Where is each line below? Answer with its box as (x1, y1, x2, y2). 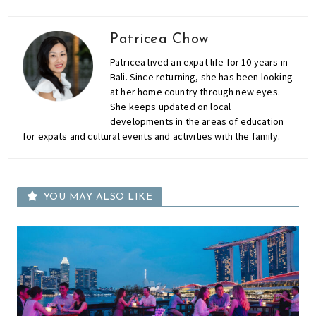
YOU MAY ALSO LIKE (43, 191, 152, 202)
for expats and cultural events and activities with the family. (23, 129, 280, 142)
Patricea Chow (110, 32, 209, 47)
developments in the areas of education (110, 114, 284, 128)
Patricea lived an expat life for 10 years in (110, 55, 288, 68)
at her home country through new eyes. (110, 85, 280, 98)
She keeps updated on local (110, 99, 231, 113)
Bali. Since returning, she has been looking (110, 70, 293, 83)
